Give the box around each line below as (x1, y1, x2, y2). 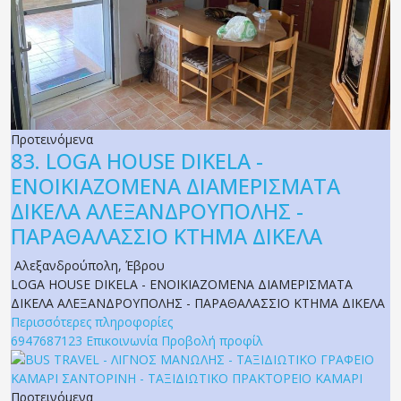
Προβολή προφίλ (161, 332, 263, 350)
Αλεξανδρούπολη (14, 257, 118, 275)
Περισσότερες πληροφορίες (11, 313, 173, 331)
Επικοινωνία (86, 332, 158, 350)
